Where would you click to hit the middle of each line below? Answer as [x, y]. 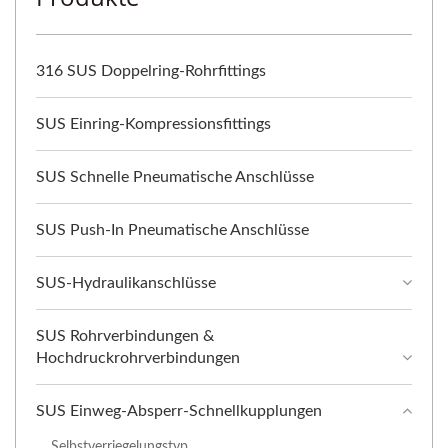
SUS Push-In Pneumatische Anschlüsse [172, 230]
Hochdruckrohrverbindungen [138, 358]
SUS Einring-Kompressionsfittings [153, 124]
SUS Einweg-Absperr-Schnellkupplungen [179, 411]
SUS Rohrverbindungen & [125, 336]
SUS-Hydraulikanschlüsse [126, 283]
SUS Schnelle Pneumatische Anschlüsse [175, 177]
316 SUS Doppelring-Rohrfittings [151, 71]
